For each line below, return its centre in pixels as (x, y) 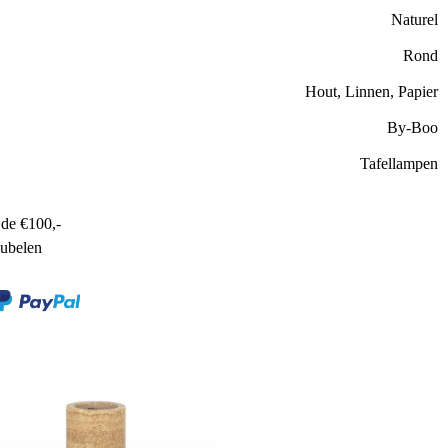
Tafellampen (398, 163)
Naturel (414, 19)
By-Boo (412, 127)
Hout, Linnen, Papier (371, 91)
